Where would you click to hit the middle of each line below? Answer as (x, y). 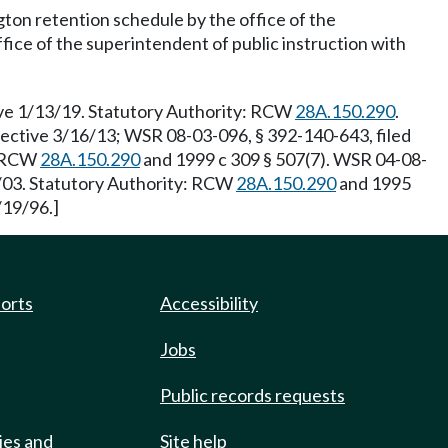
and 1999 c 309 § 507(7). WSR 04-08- (283, 159)
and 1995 (373, 183)
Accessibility (209, 303)
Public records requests (252, 395)
